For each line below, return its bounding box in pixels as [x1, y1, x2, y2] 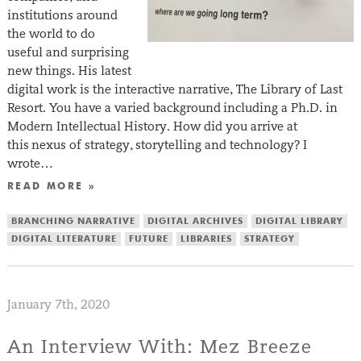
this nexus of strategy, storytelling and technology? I [6, 137, 307, 153]
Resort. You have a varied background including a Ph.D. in [6, 100, 338, 116]
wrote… [6, 156, 53, 172]
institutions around [6, 7, 118, 23]
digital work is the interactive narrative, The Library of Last [6, 81, 342, 98]
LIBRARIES [180, 234, 232, 244]
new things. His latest [6, 63, 131, 79]
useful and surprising [6, 44, 129, 60]
